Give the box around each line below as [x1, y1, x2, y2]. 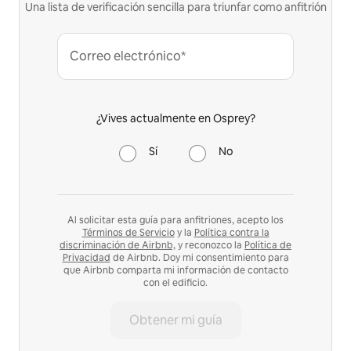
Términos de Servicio [81, 226, 175, 240]
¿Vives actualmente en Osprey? [96, 111, 255, 126]
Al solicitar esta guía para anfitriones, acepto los [67, 214, 284, 227]
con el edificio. [143, 277, 208, 290]
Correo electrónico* [70, 48, 186, 65]
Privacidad [62, 251, 110, 265]
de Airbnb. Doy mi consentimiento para [110, 251, 289, 265]
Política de [244, 239, 291, 252]
